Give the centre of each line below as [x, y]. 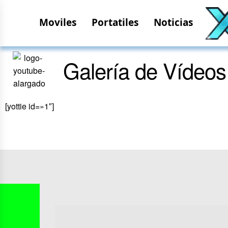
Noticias [173, 22]
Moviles [58, 22]
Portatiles [115, 22]
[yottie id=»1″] [30, 106]
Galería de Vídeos [145, 70]
